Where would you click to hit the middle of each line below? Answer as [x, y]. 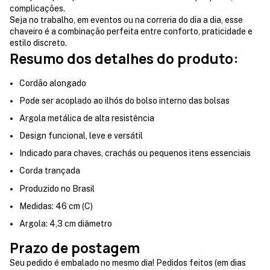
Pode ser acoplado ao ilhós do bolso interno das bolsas [124, 101]
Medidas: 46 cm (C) [56, 206]
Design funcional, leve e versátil [81, 136]
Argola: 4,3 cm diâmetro [66, 224]
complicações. [37, 9]
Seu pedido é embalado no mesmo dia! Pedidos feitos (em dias [128, 263]
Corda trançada [50, 171]
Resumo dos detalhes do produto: [124, 59]
